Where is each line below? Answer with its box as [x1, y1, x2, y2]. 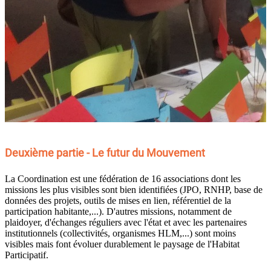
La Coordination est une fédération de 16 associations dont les [5, 173, 241, 184]
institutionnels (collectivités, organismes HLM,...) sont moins [5, 227, 236, 238]
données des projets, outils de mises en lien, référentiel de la [5, 195, 231, 206]
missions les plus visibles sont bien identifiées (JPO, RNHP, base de [5, 184, 263, 195]
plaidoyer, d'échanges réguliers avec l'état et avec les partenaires [5, 217, 247, 227]
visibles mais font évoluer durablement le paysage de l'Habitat [5, 238, 240, 249]
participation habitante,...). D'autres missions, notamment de [5, 206, 232, 217]
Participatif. [5, 249, 48, 260]
